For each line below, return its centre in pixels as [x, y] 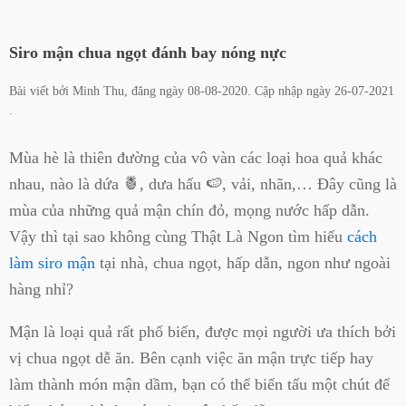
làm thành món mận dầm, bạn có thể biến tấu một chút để [199, 384]
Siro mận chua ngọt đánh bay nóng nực [148, 53]
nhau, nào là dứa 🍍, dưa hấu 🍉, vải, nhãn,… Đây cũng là [203, 184]
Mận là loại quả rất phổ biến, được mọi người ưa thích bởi [203, 331]
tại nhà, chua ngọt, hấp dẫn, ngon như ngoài [243, 262]
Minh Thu [98, 92]
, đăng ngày [156, 92]
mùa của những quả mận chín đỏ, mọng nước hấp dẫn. [189, 210]
